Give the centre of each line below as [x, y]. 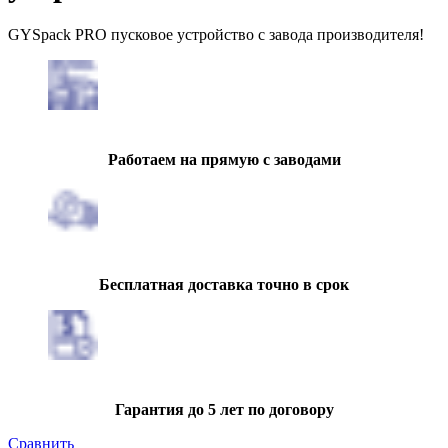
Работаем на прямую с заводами [224, 159]
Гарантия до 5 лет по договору [224, 409]
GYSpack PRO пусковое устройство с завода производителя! [216, 34]
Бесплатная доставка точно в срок [224, 284]
